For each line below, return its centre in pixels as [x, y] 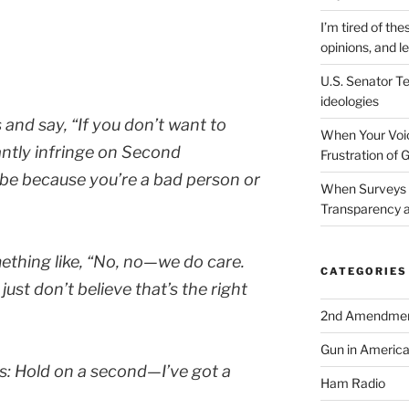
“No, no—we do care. [166, 261]
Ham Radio [352, 383]
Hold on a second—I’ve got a [123, 371]
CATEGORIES [363, 272]
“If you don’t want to [149, 124]
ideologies [349, 101]
